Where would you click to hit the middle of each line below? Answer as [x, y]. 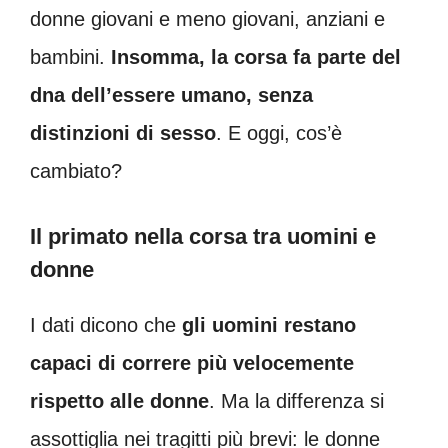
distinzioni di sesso [123, 132]
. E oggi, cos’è [279, 132]
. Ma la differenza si [296, 400]
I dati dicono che [103, 324]
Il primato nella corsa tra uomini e [203, 236]
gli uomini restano [266, 324]
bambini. [70, 56]
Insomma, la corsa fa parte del [256, 56]
